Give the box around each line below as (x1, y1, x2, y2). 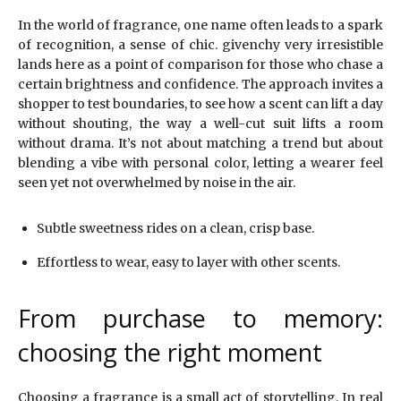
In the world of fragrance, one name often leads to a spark (18, 17, 383, 34)
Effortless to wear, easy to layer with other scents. (37, 254, 340, 271)
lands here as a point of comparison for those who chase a (18, 56, 383, 73)
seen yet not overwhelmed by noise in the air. (18, 175, 295, 192)
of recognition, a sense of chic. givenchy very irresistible (18, 37, 383, 54)
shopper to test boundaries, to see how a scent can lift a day (18, 96, 383, 113)
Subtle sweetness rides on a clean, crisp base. (37, 220, 314, 237)
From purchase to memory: (18, 302, 383, 336)
